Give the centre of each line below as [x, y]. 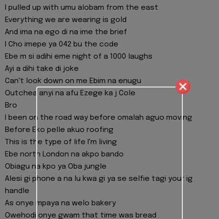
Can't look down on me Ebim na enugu [73, 81]
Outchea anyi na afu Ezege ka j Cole [70, 93]
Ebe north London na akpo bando [64, 154]
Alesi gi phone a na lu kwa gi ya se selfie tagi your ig [99, 179]
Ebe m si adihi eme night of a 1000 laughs [79, 56]
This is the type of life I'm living [61, 142]
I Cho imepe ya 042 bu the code [62, 44]
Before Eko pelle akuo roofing [59, 130]
